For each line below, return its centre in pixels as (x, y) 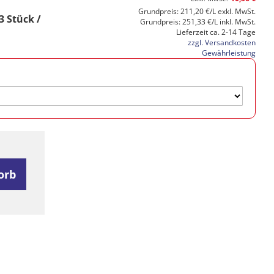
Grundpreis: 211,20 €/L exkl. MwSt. (197, 11)
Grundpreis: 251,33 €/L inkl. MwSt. (198, 22)
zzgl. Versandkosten (222, 43)
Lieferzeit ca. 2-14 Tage (216, 32)
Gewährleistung (229, 53)
